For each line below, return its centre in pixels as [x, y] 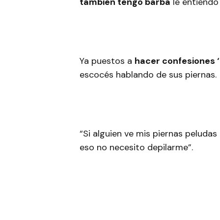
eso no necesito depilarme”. [136, 147]
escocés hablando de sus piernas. [149, 75]
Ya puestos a [107, 61]
